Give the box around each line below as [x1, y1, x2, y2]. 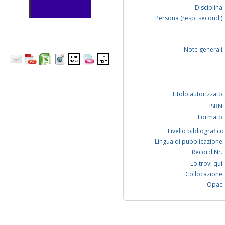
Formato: [198, 113, 224, 122]
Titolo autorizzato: [172, 90, 224, 99]
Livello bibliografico [168, 127, 224, 136]
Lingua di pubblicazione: [155, 137, 224, 146]
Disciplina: [195, 3, 224, 12]
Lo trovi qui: [190, 159, 224, 168]
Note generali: [184, 45, 224, 54]
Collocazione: [185, 170, 224, 179]
